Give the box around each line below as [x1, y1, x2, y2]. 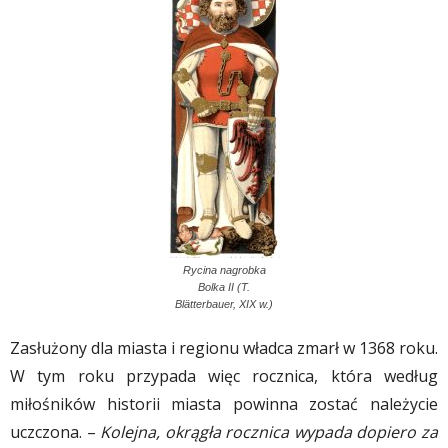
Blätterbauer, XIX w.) [175, 298, 273, 311]
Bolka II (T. [198, 281, 250, 294]
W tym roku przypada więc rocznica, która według [10, 365, 438, 388]
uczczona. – [10, 421, 101, 444]
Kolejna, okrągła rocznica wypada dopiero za [100, 421, 439, 444]
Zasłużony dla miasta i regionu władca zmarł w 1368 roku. [10, 337, 438, 360]
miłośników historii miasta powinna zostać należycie [10, 393, 438, 416]
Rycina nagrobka [182, 264, 266, 277]
